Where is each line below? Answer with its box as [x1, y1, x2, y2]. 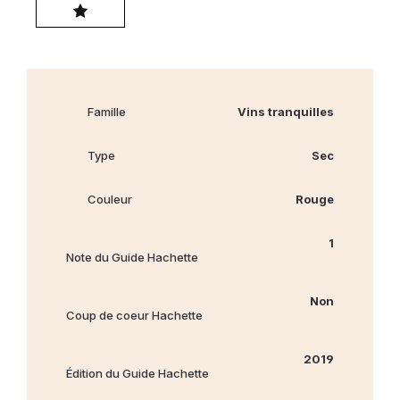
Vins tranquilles [237, 104, 334, 119]
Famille [87, 104, 126, 119]
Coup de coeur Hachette [66, 307, 203, 322]
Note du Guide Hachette [66, 249, 198, 264]
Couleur [87, 191, 132, 206]
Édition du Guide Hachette [66, 365, 209, 380]
